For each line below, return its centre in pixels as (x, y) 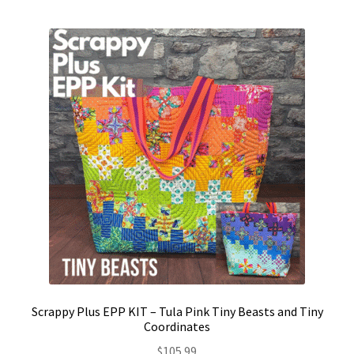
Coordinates (177, 327)
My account (48, 54)
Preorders (45, 96)
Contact (40, 12)
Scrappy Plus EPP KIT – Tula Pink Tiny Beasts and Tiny (177, 312)
